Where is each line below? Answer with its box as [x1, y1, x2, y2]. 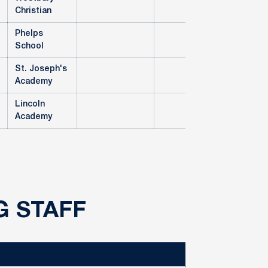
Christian [15, 7, 51, 15]
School [15, 42, 44, 50]
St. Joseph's [15, 65, 67, 73]
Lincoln [15, 100, 45, 108]
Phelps [15, 30, 43, 38]
